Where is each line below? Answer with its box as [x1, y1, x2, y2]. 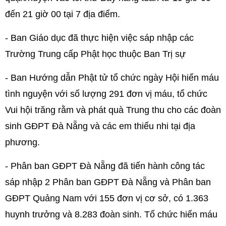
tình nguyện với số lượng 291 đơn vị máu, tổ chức [5, 88, 207, 99]
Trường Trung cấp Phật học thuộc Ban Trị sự [5, 48, 186, 59]
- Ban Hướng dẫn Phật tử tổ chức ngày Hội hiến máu [5, 72, 219, 83]
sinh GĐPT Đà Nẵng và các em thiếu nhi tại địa [5, 121, 195, 131]
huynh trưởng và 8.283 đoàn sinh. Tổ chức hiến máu [5, 209, 217, 219]
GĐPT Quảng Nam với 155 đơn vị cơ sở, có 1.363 [5, 193, 208, 203]
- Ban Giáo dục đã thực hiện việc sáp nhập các [5, 32, 194, 43]
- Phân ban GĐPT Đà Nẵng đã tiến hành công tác [5, 160, 205, 171]
